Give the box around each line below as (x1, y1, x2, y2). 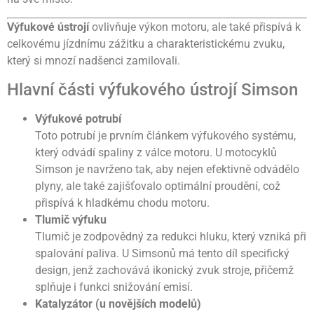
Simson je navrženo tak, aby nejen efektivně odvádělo (35, 162, 299, 176)
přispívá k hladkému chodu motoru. (35, 196, 210, 210)
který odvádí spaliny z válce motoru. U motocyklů (35, 145, 277, 159)
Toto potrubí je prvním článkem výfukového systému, (35, 128, 296, 142)
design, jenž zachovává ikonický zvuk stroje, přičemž (35, 263, 294, 277)
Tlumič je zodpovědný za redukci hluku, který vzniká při (35, 229, 306, 243)
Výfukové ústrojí (7, 20, 89, 34)
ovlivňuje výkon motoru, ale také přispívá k (89, 20, 301, 34)
